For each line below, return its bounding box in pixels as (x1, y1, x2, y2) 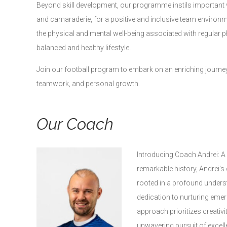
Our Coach (36, 114, 113, 133)
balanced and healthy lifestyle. (36, 43, 131, 52)
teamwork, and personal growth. (36, 79, 140, 88)
